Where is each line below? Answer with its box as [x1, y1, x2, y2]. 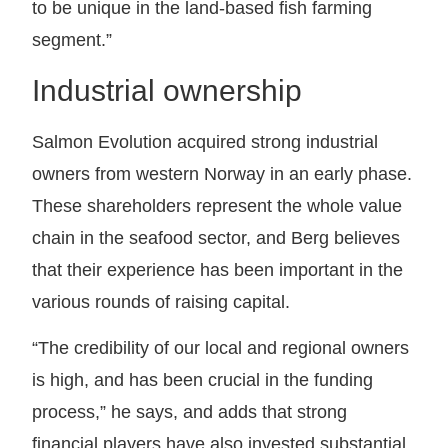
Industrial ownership [32, 73, 303, 107]
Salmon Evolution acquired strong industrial [32, 131, 379, 152]
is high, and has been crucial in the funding [32, 370, 374, 391]
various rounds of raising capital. [32, 291, 291, 312]
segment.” [32, 30, 113, 51]
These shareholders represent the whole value [32, 195, 403, 216]
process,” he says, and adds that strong [32, 402, 348, 423]
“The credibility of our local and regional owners [32, 338, 410, 359]
